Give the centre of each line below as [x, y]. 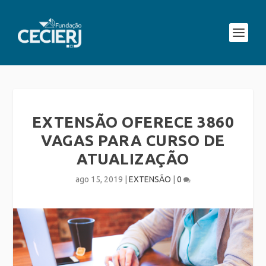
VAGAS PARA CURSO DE [133, 140]
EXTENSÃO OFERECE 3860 [133, 122]
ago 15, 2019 [99, 179]
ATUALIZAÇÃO [133, 159]
